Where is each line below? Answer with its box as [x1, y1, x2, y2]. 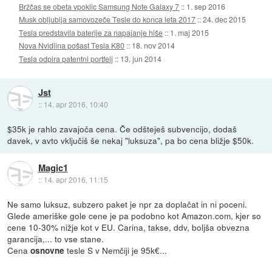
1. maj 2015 [170, 27, 209, 38]
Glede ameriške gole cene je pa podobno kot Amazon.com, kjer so [7, 209, 262, 222]
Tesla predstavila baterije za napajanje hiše [19, 27, 163, 38]
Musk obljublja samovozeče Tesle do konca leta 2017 [19, 14, 196, 25]
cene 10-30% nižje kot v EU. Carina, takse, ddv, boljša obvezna [7, 220, 250, 233]
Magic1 [38, 161, 68, 175]
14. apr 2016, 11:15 [43, 174, 108, 185]
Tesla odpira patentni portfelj [19, 53, 114, 64]
